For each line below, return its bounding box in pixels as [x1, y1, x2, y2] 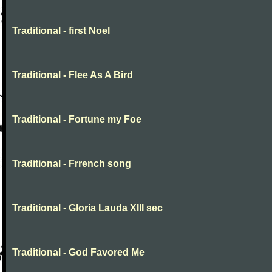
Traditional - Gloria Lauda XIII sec [12, 203, 163, 213]
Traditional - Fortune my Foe [12, 114, 141, 124]
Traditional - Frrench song [12, 158, 131, 169]
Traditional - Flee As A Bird [12, 70, 133, 80]
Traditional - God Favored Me [12, 247, 144, 257]
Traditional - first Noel [12, 25, 110, 36]
